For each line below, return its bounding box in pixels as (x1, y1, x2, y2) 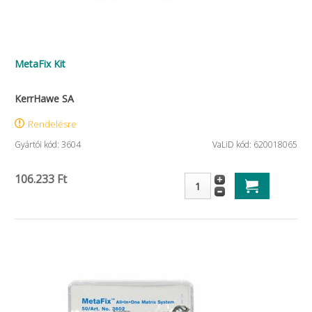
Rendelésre (28, 118, 77, 130)
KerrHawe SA (15, 92, 74, 105)
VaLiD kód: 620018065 (212, 139, 297, 150)
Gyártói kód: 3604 (15, 139, 81, 150)
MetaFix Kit (15, 57, 65, 70)
